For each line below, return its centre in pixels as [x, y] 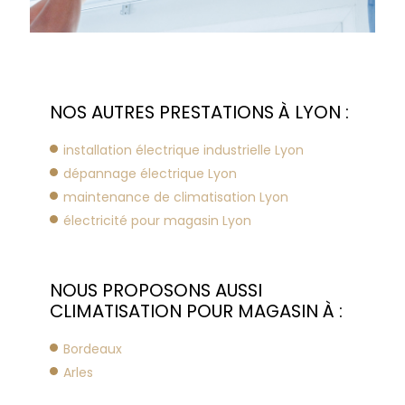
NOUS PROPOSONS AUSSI [156, 290]
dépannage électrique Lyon [150, 173]
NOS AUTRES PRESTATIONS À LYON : [199, 112]
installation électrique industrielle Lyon [184, 150]
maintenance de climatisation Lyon [176, 197]
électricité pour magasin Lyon [157, 220]
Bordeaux [93, 348]
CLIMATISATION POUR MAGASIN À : [196, 311]
